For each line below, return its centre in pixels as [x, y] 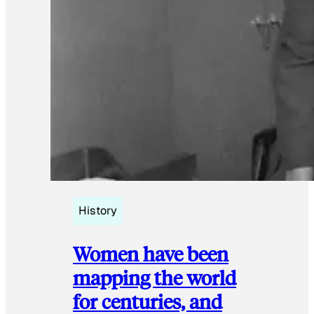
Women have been [151, 253]
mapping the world [155, 277]
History [98, 211]
